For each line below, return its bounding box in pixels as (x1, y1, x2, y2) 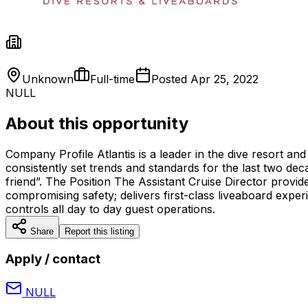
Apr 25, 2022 (190, 71, 258, 86)
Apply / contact (5, 251, 100, 267)
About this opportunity (5, 113, 188, 133)
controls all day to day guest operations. (5, 201, 215, 216)
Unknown (22, 71, 74, 86)
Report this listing (65, 225, 134, 236)
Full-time (90, 71, 135, 86)
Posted (151, 71, 190, 86)
